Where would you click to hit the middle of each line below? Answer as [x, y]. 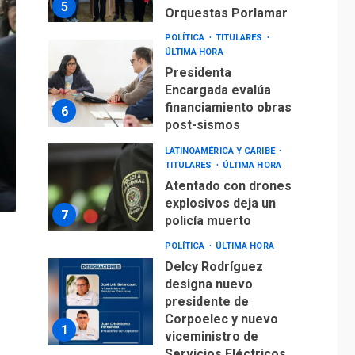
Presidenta [198, 73]
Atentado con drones [228, 185]
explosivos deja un [220, 203]
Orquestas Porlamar [226, 13]
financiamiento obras [228, 108]
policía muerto [208, 220]
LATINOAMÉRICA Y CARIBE [221, 151]
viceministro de [211, 337]
